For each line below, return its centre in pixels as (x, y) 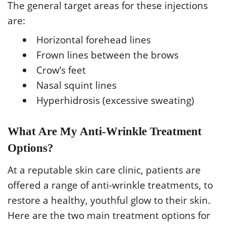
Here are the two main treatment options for (109, 215)
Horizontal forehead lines (94, 40)
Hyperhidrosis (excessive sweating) (115, 100)
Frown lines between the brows (107, 55)
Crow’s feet (61, 70)
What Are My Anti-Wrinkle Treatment (105, 131)
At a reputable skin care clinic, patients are (104, 170)
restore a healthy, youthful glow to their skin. (109, 200)
